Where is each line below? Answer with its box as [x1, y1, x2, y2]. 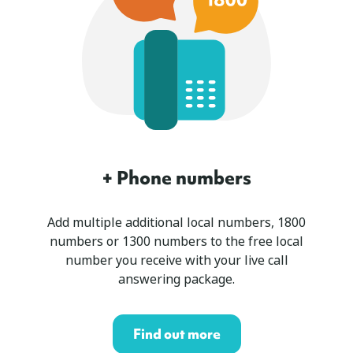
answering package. [118, 269, 235, 288]
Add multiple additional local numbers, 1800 [47, 213, 306, 232]
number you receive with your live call [65, 251, 288, 269]
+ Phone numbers [102, 164, 251, 191]
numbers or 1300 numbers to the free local [50, 232, 303, 251]
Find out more [132, 324, 221, 343]
